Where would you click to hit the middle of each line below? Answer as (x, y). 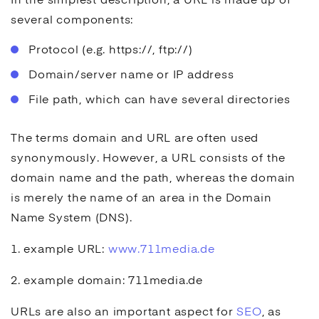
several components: (72, 21)
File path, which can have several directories (159, 100)
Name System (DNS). (72, 219)
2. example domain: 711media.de (107, 281)
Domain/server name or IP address (131, 75)
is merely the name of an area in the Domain (141, 199)
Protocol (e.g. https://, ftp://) (111, 51)
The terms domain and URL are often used (135, 139)
